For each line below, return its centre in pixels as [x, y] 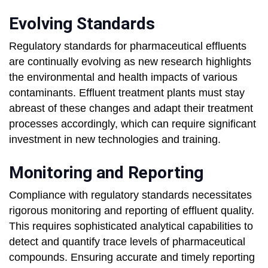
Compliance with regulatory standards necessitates [130, 195]
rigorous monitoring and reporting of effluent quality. [132, 211]
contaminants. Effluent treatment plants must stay [127, 93]
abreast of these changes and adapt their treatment [131, 109]
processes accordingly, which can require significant [133, 124]
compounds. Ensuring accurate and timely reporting [132, 258]
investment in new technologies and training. [115, 140]
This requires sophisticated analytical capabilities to [131, 226]
